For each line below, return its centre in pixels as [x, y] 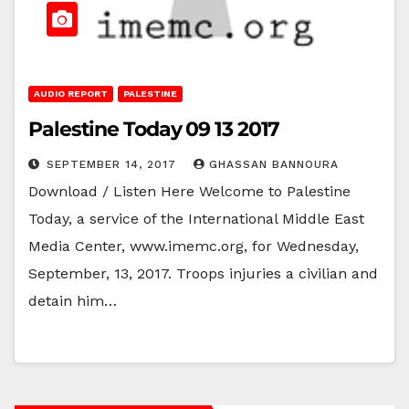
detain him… [73, 300]
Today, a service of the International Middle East [196, 218]
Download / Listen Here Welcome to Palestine [189, 191]
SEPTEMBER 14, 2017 [114, 164]
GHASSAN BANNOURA [274, 164]
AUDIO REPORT [71, 93]
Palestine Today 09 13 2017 [154, 129]
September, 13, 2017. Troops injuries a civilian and [203, 273]
